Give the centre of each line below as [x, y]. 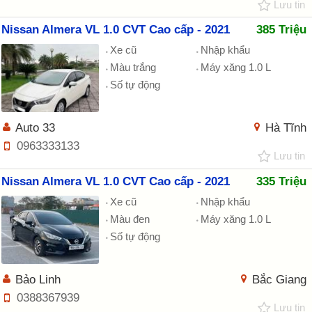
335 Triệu [281, 181]
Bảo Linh [38, 279]
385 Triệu [281, 30]
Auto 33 [35, 128]
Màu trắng [133, 68]
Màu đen [130, 219]
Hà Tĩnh [286, 128]
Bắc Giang [279, 279]
